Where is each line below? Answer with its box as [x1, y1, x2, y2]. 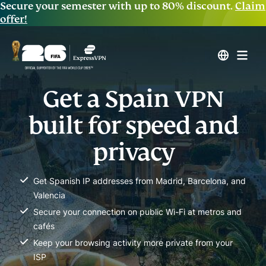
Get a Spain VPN [42, 84, 224, 113]
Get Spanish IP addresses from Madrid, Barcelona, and [33, 176, 246, 186]
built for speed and [28, 111, 238, 140]
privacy [92, 138, 174, 167]
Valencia [33, 190, 65, 200]
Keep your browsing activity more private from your [33, 237, 233, 248]
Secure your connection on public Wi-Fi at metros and [33, 207, 242, 217]
